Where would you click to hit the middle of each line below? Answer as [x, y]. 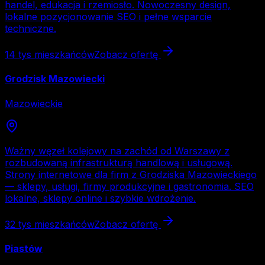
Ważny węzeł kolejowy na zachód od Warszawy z [117, 151]
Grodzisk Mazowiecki [55, 79]
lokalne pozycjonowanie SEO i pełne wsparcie [108, 17]
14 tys [18, 55]
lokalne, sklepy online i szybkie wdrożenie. [100, 198]
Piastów [24, 249]
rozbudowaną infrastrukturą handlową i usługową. [119, 162]
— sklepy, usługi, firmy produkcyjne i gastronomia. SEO [129, 186]
